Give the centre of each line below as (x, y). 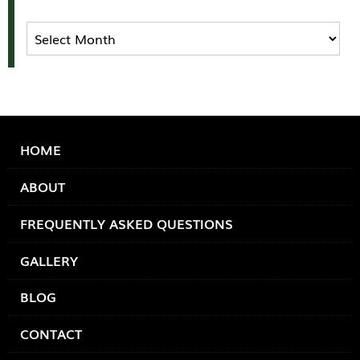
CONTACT (51, 334)
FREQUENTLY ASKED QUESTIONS (127, 223)
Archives (51, 31)
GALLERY (49, 260)
